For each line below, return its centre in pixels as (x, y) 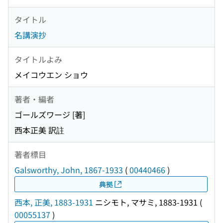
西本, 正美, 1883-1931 (54, 202)
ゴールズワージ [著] (50, 115)
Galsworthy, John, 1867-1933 (69, 170)
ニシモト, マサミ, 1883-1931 (145, 202)
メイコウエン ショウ (51, 75)
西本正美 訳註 (39, 130)
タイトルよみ (38, 59)
